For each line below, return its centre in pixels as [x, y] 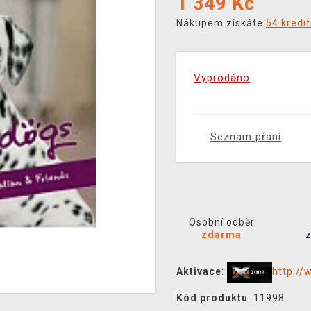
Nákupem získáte [221, 23]
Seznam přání [246, 137]
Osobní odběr [221, 222]
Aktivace [199, 271]
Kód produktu [212, 298]
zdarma [222, 235]
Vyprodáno [222, 78]
